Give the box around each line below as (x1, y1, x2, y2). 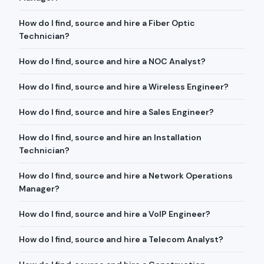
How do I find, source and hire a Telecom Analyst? (19, 234, 223, 245)
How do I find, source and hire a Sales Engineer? (19, 107, 214, 117)
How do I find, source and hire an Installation (19, 132, 202, 143)
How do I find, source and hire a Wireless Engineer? (19, 81, 229, 92)
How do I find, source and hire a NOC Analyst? (19, 56, 206, 67)
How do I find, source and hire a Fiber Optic (19, 18, 195, 28)
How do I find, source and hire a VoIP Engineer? (19, 209, 210, 219)
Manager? (19, 183, 60, 194)
